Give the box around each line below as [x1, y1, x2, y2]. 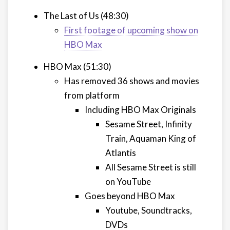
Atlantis [105, 147, 136, 158]
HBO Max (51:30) [44, 61, 111, 72]
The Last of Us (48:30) [44, 10, 129, 21]
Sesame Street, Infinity [105, 119, 192, 129]
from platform [64, 90, 120, 101]
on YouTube [105, 176, 151, 187]
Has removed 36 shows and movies [64, 75, 199, 86]
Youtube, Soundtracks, [105, 205, 192, 216]
